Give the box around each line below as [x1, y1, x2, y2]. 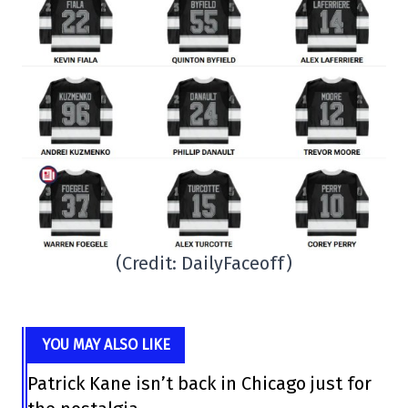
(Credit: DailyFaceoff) [116, 251, 292, 274]
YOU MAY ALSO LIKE [42, 335, 171, 353]
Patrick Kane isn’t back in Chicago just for [27, 372, 372, 394]
